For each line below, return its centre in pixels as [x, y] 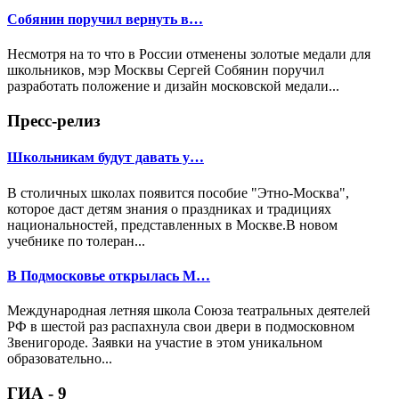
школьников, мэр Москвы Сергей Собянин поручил [166, 70]
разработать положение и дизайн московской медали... [173, 86]
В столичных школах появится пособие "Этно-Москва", [178, 192]
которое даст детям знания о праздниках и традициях [169, 208]
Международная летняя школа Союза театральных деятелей [189, 311]
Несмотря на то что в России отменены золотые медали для [189, 54]
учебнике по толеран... [76, 240]
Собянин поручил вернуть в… [105, 20]
